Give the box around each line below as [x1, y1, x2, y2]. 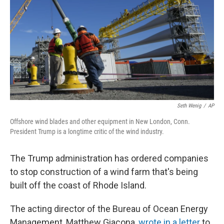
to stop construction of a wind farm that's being [10, 166, 198, 177]
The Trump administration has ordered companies [10, 153, 208, 163]
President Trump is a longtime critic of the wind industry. [10, 127, 164, 135]
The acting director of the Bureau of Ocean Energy [10, 203, 208, 214]
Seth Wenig [177, 102, 201, 109]
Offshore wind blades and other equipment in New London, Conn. [10, 117, 190, 125]
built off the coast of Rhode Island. [10, 180, 146, 190]
